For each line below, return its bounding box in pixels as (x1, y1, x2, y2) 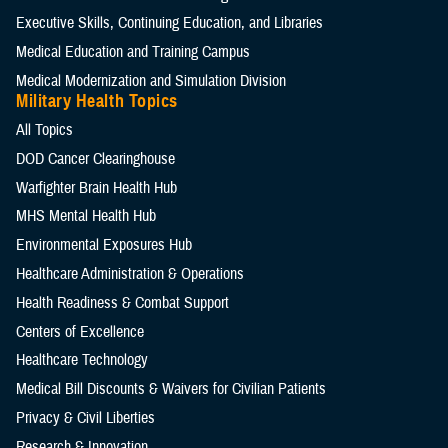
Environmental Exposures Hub (16, 235, 192, 256)
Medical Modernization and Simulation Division (16, 70, 286, 91)
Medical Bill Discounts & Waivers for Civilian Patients (16, 379, 326, 400)
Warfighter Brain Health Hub (16, 177, 177, 198)
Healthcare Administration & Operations (16, 263, 244, 284)
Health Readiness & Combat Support (16, 292, 229, 313)
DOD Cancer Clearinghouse (16, 148, 175, 169)
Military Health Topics (16, 89, 178, 112)
